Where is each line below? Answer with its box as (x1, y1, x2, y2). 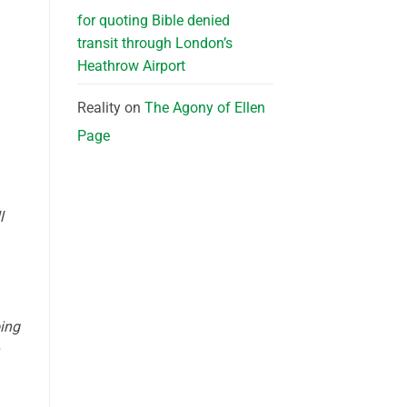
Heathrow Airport (76, 56, 185, 74)
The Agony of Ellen (144, 98, 265, 116)
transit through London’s (76, 34, 233, 52)
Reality (76, 98, 121, 116)
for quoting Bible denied (76, 11, 230, 29)
